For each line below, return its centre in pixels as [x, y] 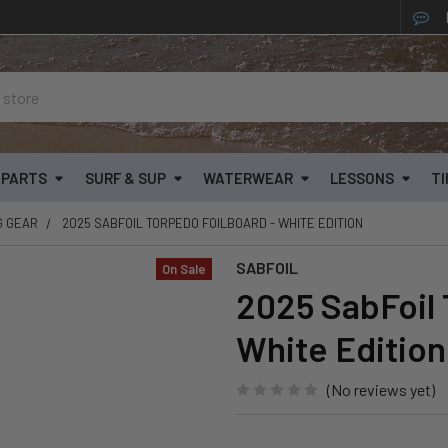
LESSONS [361, 177]
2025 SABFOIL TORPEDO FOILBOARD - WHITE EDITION [212, 223]
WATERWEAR [247, 177]
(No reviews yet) [381, 390]
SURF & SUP [125, 177]
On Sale [184, 269]
